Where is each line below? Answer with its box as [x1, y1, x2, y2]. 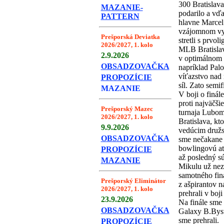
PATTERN [100, 12, 139, 20]
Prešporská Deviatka [100, 33, 160, 40]
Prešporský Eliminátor [100, 177, 166, 184]
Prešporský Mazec [100, 105, 153, 112]
